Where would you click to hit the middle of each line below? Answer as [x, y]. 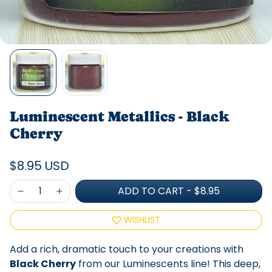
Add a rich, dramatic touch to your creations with [127, 250]
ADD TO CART [152, 191]
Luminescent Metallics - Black [120, 116]
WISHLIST [142, 220]
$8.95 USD [39, 165]
